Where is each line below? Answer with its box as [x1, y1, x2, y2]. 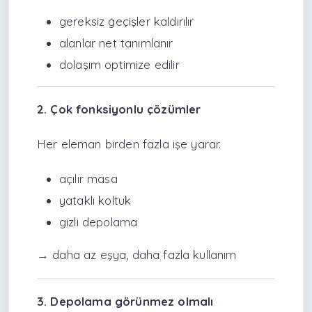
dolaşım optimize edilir [59, 56, 180, 72]
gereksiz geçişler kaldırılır [59, 13, 194, 29]
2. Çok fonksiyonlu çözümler [37, 101, 201, 116]
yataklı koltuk [59, 193, 132, 208]
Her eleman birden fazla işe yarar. [37, 136, 221, 151]
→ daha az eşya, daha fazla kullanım [37, 247, 237, 263]
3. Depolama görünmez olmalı [37, 294, 214, 309]
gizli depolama [59, 214, 138, 230]
